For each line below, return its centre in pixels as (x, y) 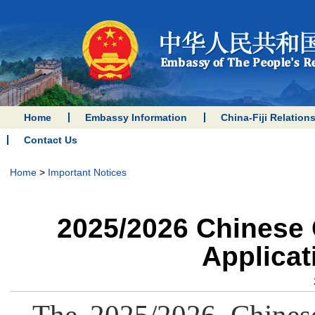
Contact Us (51, 140)
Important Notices (87, 172)
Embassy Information (136, 117)
